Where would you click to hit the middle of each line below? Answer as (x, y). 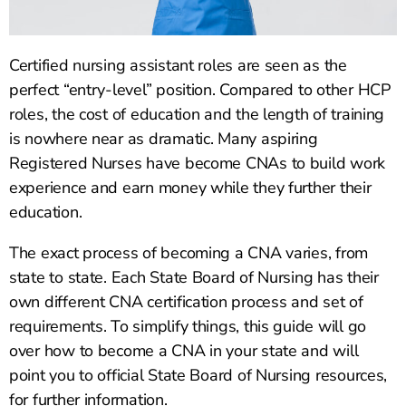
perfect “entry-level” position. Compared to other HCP (200, 90)
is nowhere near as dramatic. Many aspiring (164, 139)
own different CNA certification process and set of (186, 302)
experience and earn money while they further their (190, 188)
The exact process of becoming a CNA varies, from (189, 253)
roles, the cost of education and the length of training (197, 115)
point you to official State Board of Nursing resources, (198, 376)
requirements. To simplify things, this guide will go (188, 327)
